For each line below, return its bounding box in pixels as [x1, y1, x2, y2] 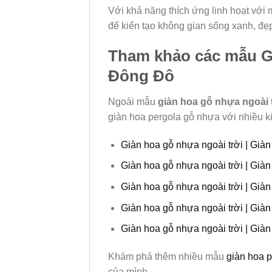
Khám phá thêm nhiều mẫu [108, 251, 226, 262]
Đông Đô [108, 67, 174, 85]
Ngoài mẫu [108, 96, 158, 107]
